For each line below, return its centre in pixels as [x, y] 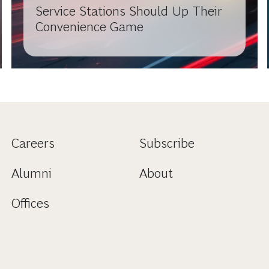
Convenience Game [89, 26]
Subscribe [167, 143]
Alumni [31, 173]
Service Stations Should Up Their [128, 11]
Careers [33, 143]
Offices [30, 203]
